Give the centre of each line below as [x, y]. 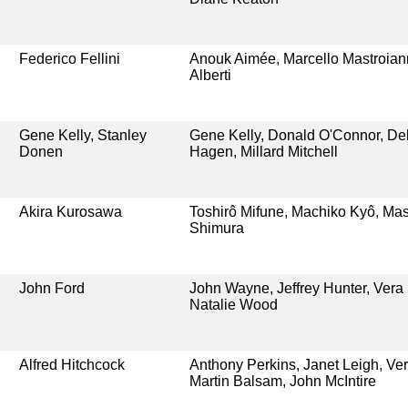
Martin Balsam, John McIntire [282, 381]
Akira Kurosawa [71, 211]
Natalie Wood [233, 304]
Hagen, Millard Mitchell [263, 151]
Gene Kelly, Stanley [83, 135]
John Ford [52, 288]
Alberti [210, 75]
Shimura [216, 228]
